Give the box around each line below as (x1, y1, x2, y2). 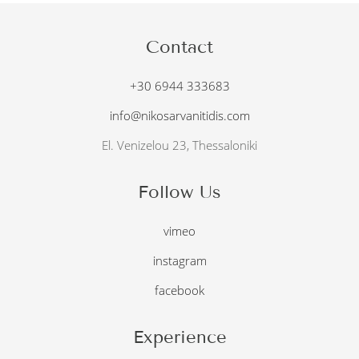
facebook (155, 282, 204, 299)
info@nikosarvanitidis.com (109, 107, 250, 124)
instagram (152, 252, 207, 269)
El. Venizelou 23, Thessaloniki (102, 137, 257, 154)
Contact (146, 36, 213, 58)
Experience (132, 326, 227, 349)
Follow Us (138, 181, 221, 204)
